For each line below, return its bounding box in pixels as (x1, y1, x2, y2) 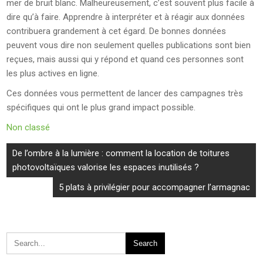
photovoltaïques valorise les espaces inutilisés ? (12, 162, 200, 173)
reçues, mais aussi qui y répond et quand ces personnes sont (6, 54, 244, 65)
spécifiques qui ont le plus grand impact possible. (6, 102, 196, 113)
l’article (6, 178, 59, 195)
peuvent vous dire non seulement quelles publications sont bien (6, 40, 251, 50)
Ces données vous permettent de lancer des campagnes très (6, 88, 244, 99)
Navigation (6, 143, 82, 160)
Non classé (6, 122, 50, 133)
